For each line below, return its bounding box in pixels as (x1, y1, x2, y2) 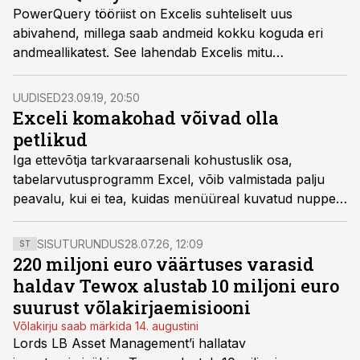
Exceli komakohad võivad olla (13, 106, 279, 129)
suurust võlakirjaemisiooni (13, 296, 251, 319)
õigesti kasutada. (13, 210, 112, 226)
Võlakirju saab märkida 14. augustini (13, 319, 198, 333)
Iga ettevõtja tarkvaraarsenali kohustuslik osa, (13, 152, 292, 168)
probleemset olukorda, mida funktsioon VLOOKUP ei (13, 63, 334, 80)
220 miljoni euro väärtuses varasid (13, 252, 314, 276)
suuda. (13, 83, 53, 99)
